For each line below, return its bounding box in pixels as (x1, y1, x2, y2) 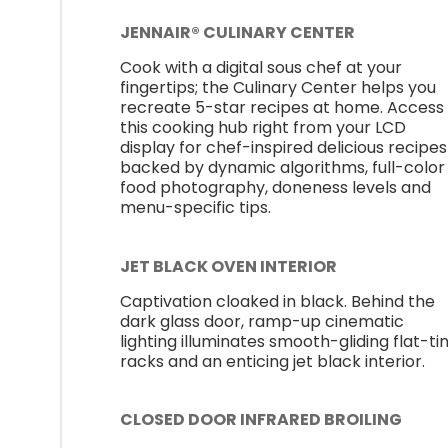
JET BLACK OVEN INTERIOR (120, 254, 337, 278)
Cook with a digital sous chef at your (120, 56, 402, 80)
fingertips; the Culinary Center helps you (120, 76, 436, 100)
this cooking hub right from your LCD (120, 116, 406, 140)
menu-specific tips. (120, 196, 271, 220)
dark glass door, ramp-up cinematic (120, 309, 404, 333)
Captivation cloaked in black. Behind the (120, 289, 435, 313)
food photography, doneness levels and (120, 176, 431, 200)
